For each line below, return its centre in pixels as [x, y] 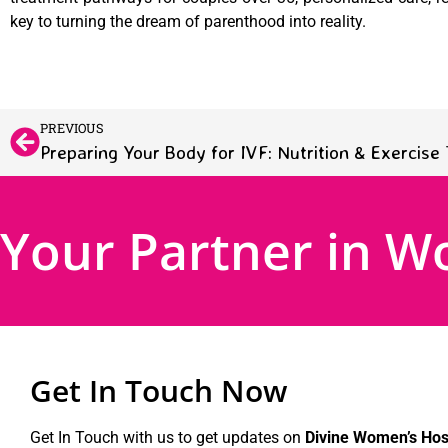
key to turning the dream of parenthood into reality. [188, 22]
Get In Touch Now [158, 390]
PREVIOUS [72, 127]
